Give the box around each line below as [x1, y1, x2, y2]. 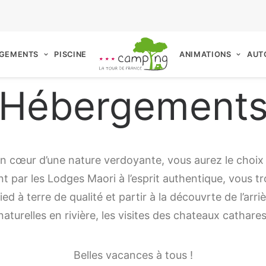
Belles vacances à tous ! [73, 249, 193, 261]
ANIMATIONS [179, 49, 232, 59]
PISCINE [54, 49, 87, 59]
